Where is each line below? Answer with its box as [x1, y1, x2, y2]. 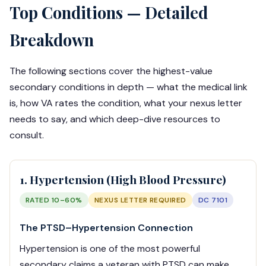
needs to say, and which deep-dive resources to [9, 113, 220, 126]
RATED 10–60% [26, 195, 83, 205]
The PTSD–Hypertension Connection [20, 221, 193, 235]
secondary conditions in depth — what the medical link [9, 81, 248, 94]
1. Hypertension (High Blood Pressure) [20, 172, 226, 188]
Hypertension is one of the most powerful [20, 242, 200, 255]
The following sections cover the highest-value [9, 65, 213, 78]
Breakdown [9, 29, 94, 51]
